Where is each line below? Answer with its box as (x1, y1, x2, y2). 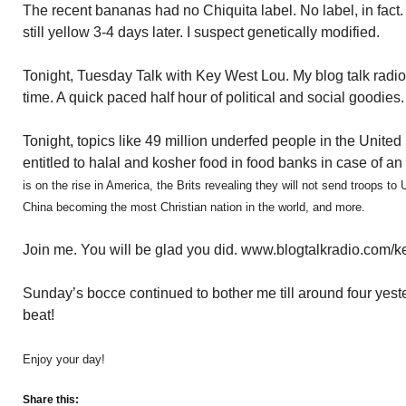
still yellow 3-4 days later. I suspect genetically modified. (23, 24, 380, 40)
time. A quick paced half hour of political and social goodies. (23, 90, 404, 105)
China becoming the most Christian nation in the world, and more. (23, 200, 365, 214)
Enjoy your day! (23, 353, 105, 366)
